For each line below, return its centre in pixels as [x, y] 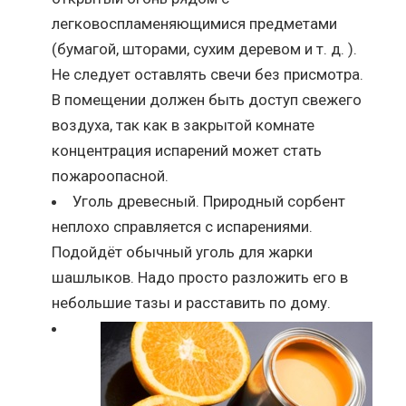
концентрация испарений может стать [187, 150]
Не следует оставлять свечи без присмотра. [208, 74]
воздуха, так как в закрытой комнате [184, 125]
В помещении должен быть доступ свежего [207, 99]
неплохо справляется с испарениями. [183, 226]
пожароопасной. [111, 175]
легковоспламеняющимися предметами [195, 23]
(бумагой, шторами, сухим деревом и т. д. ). [205, 48]
